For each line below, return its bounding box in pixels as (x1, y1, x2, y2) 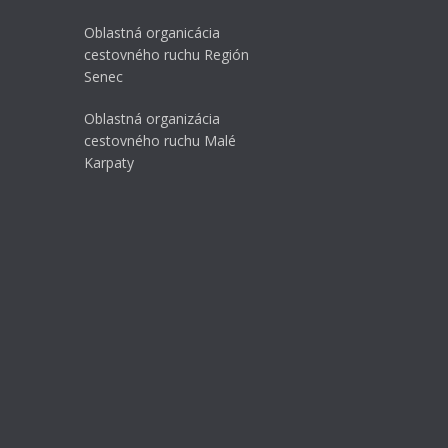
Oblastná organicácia (83, 23, 220, 43)
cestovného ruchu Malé (83, 131, 236, 151)
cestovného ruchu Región (83, 45, 249, 65)
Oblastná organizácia (83, 109, 220, 129)
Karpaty (83, 153, 134, 173)
